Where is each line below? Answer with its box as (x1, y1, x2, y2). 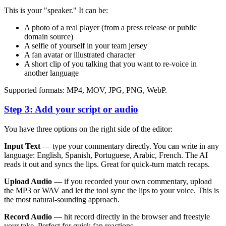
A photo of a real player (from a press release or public (24, 23, 197, 32)
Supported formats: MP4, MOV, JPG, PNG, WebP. (4, 85, 167, 94)
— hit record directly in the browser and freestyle (52, 212, 210, 221)
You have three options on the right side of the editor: (4, 125, 173, 133)
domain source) (24, 32, 73, 41)
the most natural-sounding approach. (4, 195, 120, 204)
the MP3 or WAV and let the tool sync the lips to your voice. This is (4, 186, 219, 195)
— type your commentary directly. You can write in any (40, 142, 219, 150)
